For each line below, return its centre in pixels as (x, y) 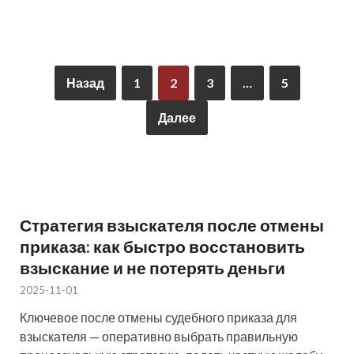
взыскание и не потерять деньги (153, 267)
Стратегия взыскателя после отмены (172, 224)
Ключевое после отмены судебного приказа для (158, 317)
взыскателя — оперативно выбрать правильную (159, 336)
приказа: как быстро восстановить (162, 246)
